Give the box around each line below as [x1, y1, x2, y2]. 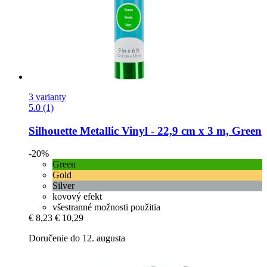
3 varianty [29, 91, 66, 102]
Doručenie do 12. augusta [29, 233, 125, 244]
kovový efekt [52, 191, 102, 202]
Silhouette [29, 124, 77, 137]
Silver [52, 181, 74, 191]
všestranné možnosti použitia [52, 202, 160, 213]
